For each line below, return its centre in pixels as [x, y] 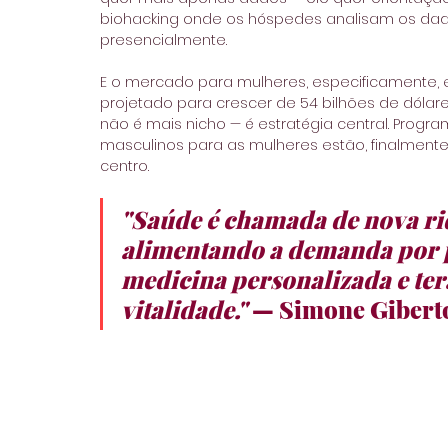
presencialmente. [165, 39]
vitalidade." [184, 308]
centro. [124, 165]
